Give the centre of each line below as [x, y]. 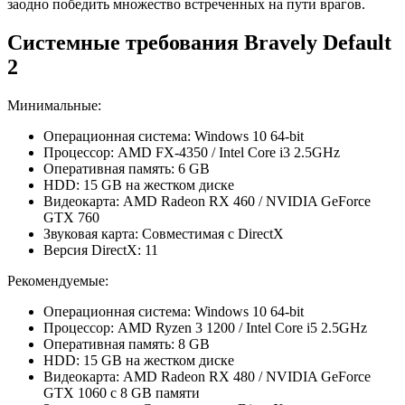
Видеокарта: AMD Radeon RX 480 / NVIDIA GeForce [207, 376]
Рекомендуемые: [58, 280]
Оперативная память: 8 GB [127, 344]
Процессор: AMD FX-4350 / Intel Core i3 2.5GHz [192, 152]
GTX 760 [71, 217]
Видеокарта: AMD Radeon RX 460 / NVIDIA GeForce [207, 201]
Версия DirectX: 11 [101, 250]
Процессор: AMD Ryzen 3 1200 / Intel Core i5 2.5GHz [205, 327]
